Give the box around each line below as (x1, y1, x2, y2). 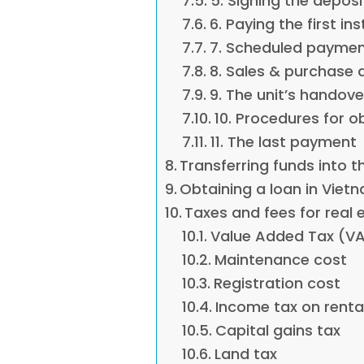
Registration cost (213, 273, 340, 294)
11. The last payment (210, 132, 357, 153)
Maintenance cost (214, 249, 347, 271)
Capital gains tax (214, 320, 340, 341)
